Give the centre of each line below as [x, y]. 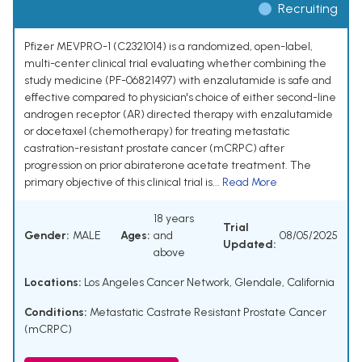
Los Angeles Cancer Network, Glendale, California [208, 283]
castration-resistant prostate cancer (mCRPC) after [154, 149]
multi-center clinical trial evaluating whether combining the [175, 64]
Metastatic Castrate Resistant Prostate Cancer [208, 313]
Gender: [47, 236]
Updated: [250, 244]
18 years [174, 219]
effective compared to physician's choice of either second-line [180, 98]
